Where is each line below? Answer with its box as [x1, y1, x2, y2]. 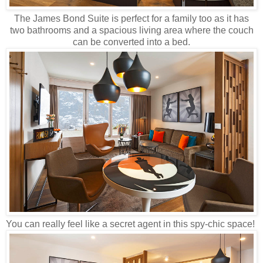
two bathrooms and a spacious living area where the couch [9, 25, 254, 35]
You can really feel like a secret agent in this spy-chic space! [6, 219, 257, 230]
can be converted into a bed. [73, 36, 190, 47]
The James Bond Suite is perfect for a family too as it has [14, 13, 249, 23]
